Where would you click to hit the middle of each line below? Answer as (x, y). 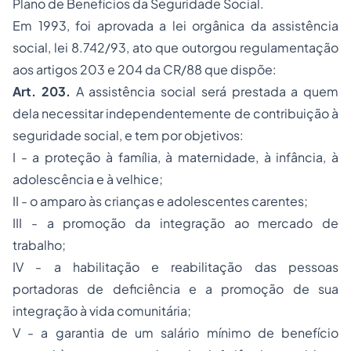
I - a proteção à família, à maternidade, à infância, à (175, 157)
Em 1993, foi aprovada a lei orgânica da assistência (175, 25)
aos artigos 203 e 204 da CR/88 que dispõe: (145, 69)
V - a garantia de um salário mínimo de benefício (175, 333)
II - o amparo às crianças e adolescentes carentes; (160, 201)
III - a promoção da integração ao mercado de (175, 223)
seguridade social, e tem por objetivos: (128, 135)
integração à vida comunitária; (102, 311)
